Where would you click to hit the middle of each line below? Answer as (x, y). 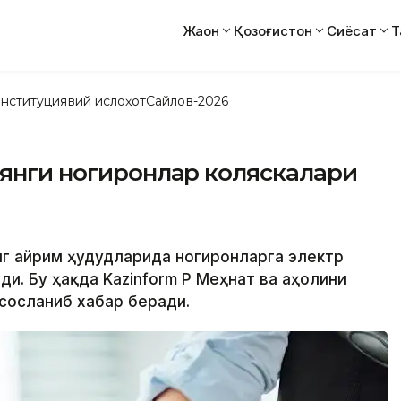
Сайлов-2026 (187, 101)
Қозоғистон (273, 30)
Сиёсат (352, 30)
